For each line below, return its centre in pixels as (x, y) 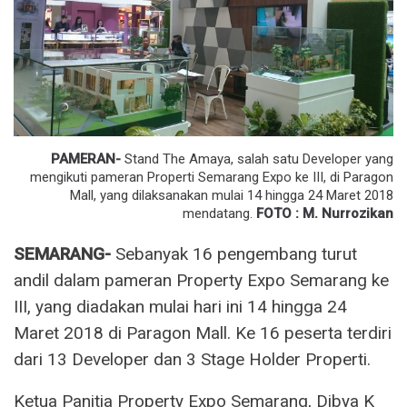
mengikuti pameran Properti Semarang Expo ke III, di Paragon (212, 177)
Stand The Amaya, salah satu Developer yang (257, 159)
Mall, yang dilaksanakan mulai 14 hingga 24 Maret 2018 (232, 195)
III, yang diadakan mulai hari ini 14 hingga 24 (180, 306)
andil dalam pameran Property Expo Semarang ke (201, 280)
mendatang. (219, 213)
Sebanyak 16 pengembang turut (234, 253)
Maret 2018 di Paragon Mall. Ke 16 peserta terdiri (203, 333)
